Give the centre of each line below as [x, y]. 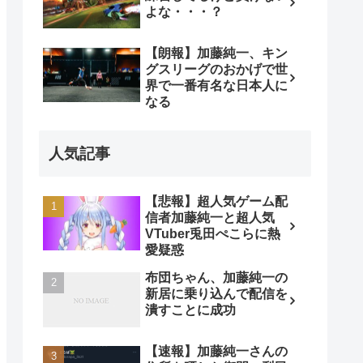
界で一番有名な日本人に [216, 85]
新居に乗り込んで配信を [216, 293]
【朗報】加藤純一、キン [216, 53]
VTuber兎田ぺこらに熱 [213, 233]
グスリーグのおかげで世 [216, 69]
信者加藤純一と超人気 [210, 217]
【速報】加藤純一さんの [216, 351]
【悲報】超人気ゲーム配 [216, 201]
